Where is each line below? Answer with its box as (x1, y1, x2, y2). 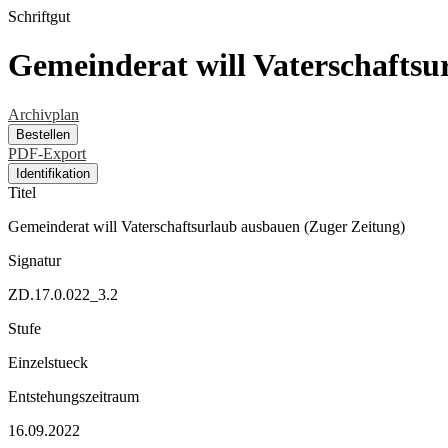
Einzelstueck (8, 353, 88, 371)
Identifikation (16, 165, 90, 181)
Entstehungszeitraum (8, 387, 139, 405)
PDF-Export (8, 144, 86, 162)
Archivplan (8, 105, 79, 123)
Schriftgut (8, 8, 70, 25)
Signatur (8, 251, 61, 269)
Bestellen (16, 126, 70, 142)
